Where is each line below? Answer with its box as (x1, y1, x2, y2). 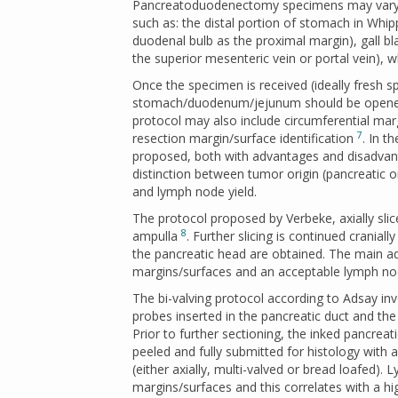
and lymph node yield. (132, 183, 257, 200)
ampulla (132, 227, 181, 244)
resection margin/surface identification (132, 130, 357, 147)
